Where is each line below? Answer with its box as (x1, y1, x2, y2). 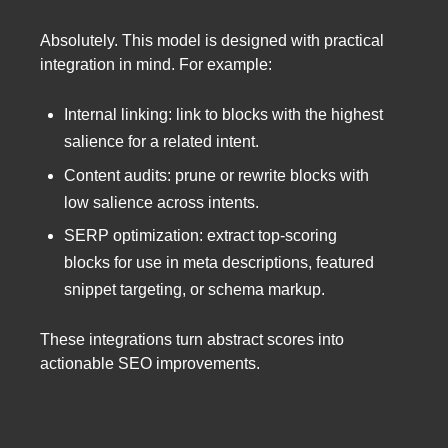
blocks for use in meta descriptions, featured (64, 254, 374, 272)
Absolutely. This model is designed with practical (40, 31, 384, 49)
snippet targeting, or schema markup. (64, 281, 325, 299)
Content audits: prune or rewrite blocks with (64, 166, 369, 184)
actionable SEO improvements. (40, 354, 260, 372)
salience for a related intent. (64, 133, 259, 151)
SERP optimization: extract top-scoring (64, 227, 337, 245)
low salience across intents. (64, 193, 259, 211)
